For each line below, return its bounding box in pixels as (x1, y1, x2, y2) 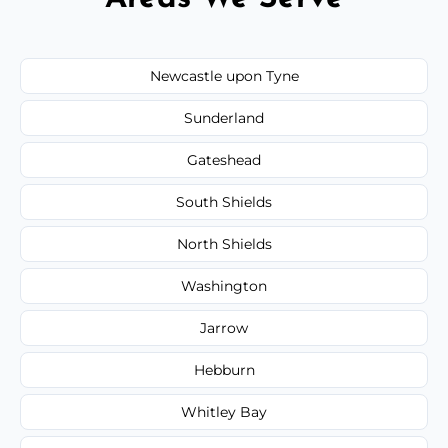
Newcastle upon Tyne (149, 66, 299, 85)
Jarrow (200, 318, 248, 337)
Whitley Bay (181, 402, 267, 421)
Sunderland (184, 108, 264, 127)
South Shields (176, 192, 272, 211)
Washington (181, 276, 267, 295)
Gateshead (187, 150, 261, 169)
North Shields (176, 234, 272, 253)
